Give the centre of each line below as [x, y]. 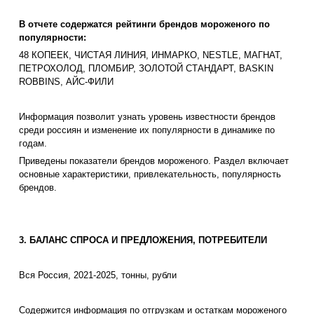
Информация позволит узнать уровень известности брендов [147, 117]
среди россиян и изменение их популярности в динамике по [147, 130]
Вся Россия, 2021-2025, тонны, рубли [98, 275]
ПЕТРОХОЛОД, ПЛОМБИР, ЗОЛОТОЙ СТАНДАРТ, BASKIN [146, 69]
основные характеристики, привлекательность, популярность [150, 175]
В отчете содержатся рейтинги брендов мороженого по [144, 25]
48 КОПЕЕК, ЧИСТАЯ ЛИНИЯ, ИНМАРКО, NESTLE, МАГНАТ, [151, 55]
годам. [33, 144]
